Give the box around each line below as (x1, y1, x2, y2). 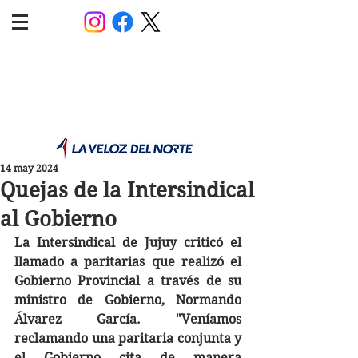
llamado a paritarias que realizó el (14, 254, 241, 269)
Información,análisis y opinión (34, 99, 219, 117)
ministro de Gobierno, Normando (14, 292, 241, 308)
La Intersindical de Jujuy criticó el (14, 235, 241, 250)
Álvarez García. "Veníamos (14, 312, 241, 327)
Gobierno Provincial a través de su (14, 273, 241, 288)
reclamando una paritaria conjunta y (14, 331, 241, 346)
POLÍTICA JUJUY (50, 57, 200, 91)
